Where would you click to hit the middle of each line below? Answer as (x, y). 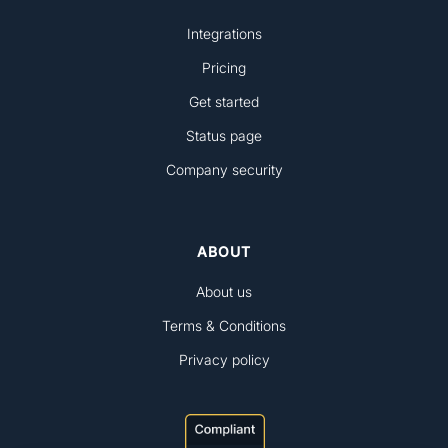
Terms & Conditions (224, 326)
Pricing (224, 68)
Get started (224, 102)
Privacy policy (224, 360)
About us (224, 292)
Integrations (224, 34)
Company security (224, 170)
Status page (224, 136)
